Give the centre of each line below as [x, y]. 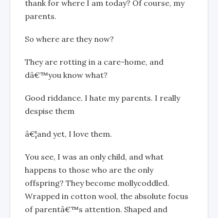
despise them [50, 111]
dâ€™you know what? [66, 75]
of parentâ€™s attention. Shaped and [96, 209]
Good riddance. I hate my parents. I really [102, 98]
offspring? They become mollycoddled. [97, 183]
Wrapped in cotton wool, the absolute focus [107, 196]
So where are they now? [69, 39]
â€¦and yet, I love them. [68, 134]
